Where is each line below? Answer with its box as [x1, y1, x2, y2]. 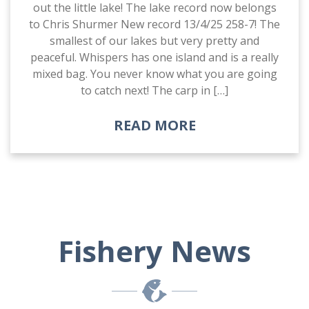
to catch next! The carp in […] [81, 82, 228, 98]
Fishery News [58, 230, 251, 270]
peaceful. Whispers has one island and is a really [30, 49, 279, 65]
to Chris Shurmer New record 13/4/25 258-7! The [29, 16, 280, 32]
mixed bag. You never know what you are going [32, 66, 277, 81]
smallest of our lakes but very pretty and [50, 32, 259, 48]
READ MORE [113, 115, 196, 134]
